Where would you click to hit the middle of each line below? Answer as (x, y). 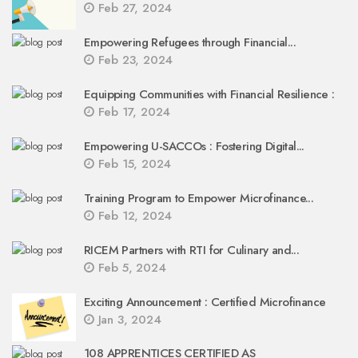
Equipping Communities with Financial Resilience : (209, 94)
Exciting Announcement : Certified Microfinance (205, 302)
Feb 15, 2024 (133, 164)
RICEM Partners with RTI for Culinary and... (192, 250)
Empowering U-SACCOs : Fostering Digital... (194, 146)
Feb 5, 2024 (130, 268)
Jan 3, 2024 (127, 320)
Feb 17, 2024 (132, 112)
